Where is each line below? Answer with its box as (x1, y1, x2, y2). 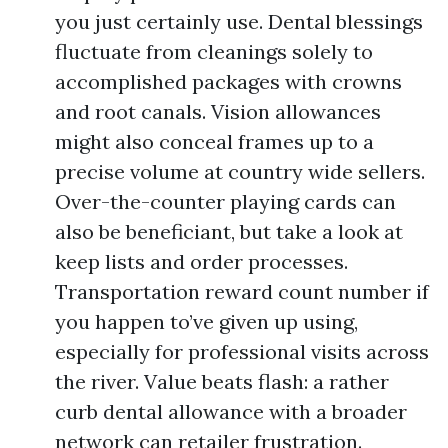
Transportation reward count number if (55, 279, 429, 304)
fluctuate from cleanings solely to (55, 39, 373, 64)
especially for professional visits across (55, 339, 429, 364)
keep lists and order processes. (55, 249, 348, 274)
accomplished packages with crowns (55, 69, 402, 94)
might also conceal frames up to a (55, 129, 374, 154)
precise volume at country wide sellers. (55, 159, 425, 184)
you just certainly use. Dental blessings (55, 9, 423, 34)
